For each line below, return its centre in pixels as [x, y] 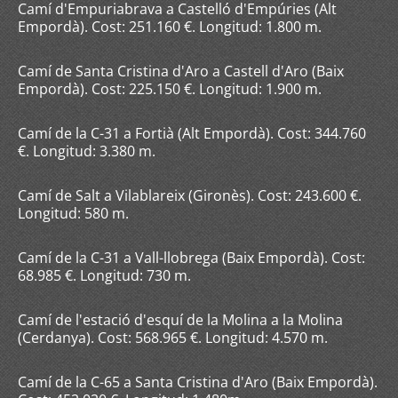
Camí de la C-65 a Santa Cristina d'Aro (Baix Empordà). [198, 382]
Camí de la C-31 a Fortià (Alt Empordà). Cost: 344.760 [192, 133]
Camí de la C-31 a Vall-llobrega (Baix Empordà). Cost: [191, 258]
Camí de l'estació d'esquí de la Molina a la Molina [180, 320]
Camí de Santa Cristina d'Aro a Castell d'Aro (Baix [181, 71]
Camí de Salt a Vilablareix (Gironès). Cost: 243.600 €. [190, 195]
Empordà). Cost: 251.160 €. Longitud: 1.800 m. [170, 27]
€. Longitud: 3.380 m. [87, 151]
